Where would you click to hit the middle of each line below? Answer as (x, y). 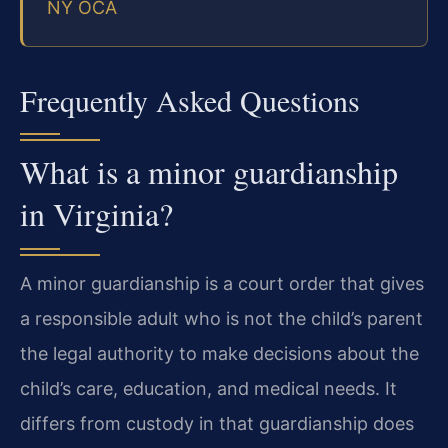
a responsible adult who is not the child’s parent (221, 318)
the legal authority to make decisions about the (219, 353)
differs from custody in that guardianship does (217, 423)
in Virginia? (96, 213)
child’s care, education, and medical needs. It (208, 388)
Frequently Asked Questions (190, 99)
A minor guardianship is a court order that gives (222, 283)
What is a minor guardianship (209, 171)
